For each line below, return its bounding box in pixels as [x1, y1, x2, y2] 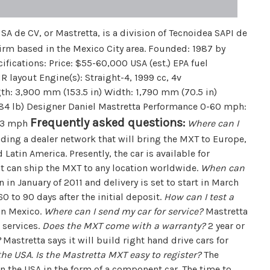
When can [201, 162, 245, 174]
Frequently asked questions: [30, 116, 186, 130]
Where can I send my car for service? [44, 206, 204, 218]
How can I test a [164, 191, 234, 203]
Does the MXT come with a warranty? [42, 220, 206, 232]
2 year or [206, 220, 245, 232]
